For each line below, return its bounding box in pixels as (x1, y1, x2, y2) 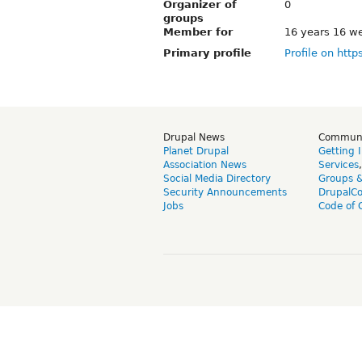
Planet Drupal (163, 145, 229, 157)
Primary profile (163, 46, 251, 59)
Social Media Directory (163, 172, 271, 184)
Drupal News (163, 131, 225, 143)
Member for (163, 25, 233, 38)
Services (318, 158, 359, 170)
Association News (163, 158, 246, 170)
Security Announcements (163, 186, 287, 198)
